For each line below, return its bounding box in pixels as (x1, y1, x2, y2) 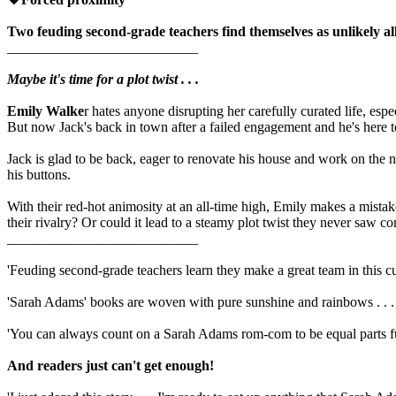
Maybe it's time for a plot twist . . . (7, 71, 199, 87)
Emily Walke (7, 103, 84, 118)
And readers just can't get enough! (7, 357, 214, 373)
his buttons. (7, 166, 71, 182)
